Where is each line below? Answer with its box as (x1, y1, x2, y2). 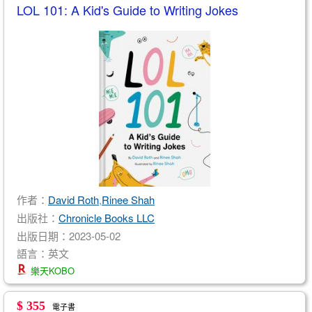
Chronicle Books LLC (58, 210, 155, 225)
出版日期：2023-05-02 (17, 228, 120, 243)
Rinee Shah (102, 192, 155, 207)
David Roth (48, 192, 99, 207)
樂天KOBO (28, 264, 75, 278)
